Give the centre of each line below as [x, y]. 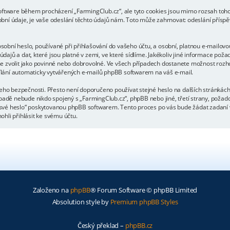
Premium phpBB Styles [144, 202]
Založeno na [51, 190]
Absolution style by [81, 202]
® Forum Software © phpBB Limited [144, 190]
